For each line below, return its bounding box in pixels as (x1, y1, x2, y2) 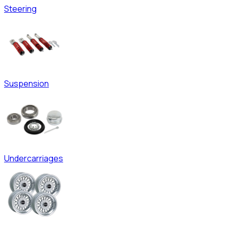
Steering (4, 3, 37, 15)
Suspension (4, 78, 49, 90)
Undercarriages (4, 153, 63, 164)
